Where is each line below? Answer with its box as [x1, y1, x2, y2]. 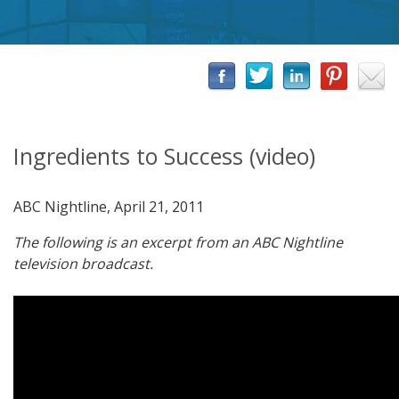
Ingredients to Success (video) [13, 141, 315, 171]
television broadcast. [13, 254, 153, 273]
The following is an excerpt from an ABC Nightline [13, 232, 343, 252]
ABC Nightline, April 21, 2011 [13, 197, 204, 216]
